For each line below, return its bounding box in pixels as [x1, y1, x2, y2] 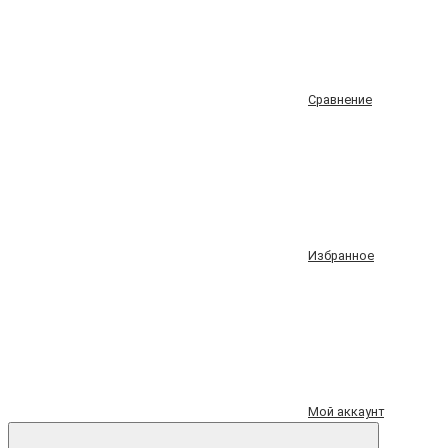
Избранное [308, 248, 374, 264]
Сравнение [308, 92, 372, 108]
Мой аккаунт [308, 404, 384, 420]
